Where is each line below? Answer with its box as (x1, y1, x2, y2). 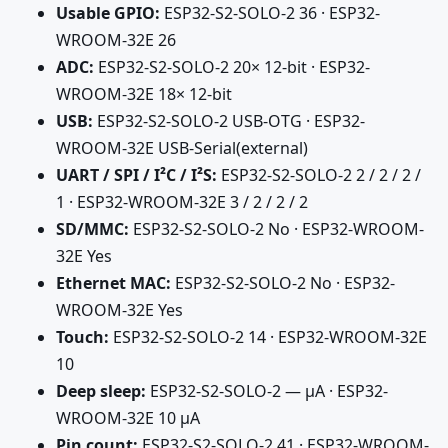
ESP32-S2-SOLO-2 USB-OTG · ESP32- (93, 109, 365, 132)
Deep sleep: (56, 379, 146, 402)
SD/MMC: (56, 217, 129, 240)
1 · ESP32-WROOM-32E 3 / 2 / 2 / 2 (56, 190, 308, 213)
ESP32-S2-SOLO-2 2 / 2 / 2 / (217, 163, 421, 186)
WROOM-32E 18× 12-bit (56, 82, 232, 105)
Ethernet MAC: (56, 271, 171, 294)
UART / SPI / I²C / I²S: (56, 163, 217, 186)
